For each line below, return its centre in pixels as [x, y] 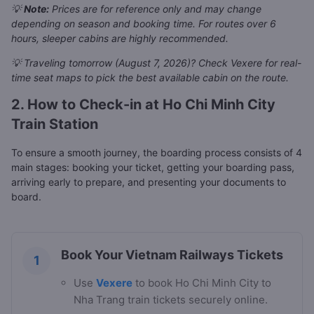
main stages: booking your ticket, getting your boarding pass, [153, 168]
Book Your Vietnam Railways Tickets [172, 255]
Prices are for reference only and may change [155, 9]
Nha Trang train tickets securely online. [171, 300]
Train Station [55, 124]
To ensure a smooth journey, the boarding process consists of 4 [157, 153]
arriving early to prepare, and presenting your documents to [149, 182]
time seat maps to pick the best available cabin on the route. [150, 78]
